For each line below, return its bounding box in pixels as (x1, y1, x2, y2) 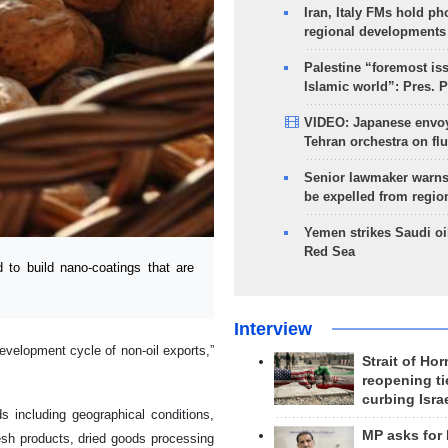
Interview (233, 319, 312, 339)
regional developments (303, 24, 446, 39)
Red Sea (303, 244, 355, 259)
